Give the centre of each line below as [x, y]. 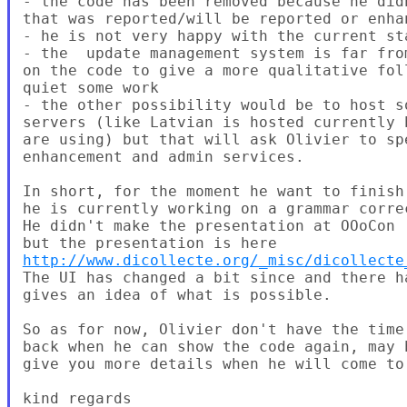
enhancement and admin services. [163, 156]
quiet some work [90, 87]
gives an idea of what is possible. [177, 294]
